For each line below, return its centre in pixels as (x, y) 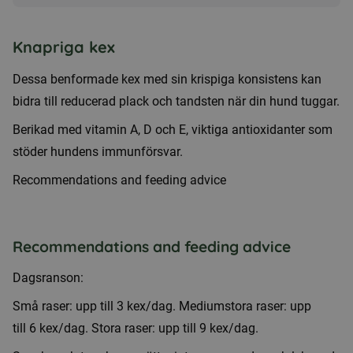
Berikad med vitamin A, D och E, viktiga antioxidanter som (173, 130)
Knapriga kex (64, 47)
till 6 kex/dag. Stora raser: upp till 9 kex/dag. (136, 328)
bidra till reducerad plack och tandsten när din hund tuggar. (176, 101)
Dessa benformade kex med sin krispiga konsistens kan (167, 79)
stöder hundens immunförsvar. (98, 152)
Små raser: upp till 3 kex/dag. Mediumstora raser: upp (162, 306)
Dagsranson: (48, 278)
